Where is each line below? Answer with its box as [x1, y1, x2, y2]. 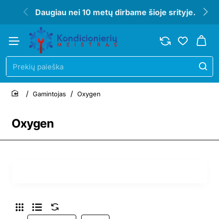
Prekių [6, 66, 28, 75]
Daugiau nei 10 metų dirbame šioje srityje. [35, 7, 196, 17]
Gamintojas [33, 89, 66, 98]
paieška [6, 75, 32, 85]
